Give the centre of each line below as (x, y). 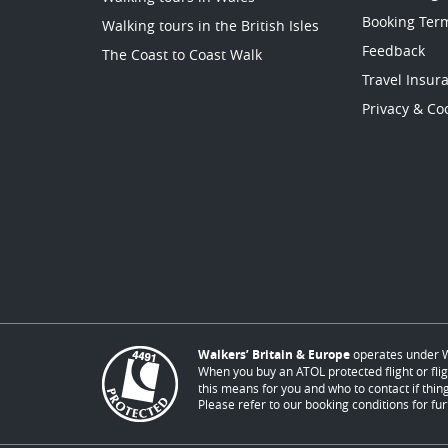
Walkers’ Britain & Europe (274, 355)
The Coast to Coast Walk (182, 55)
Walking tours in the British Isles (210, 26)
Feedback (393, 51)
